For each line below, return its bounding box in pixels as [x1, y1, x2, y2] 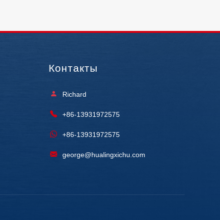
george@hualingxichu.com [62, 150, 145, 159]
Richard [62, 90, 86, 98]
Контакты [48, 62, 98, 74]
